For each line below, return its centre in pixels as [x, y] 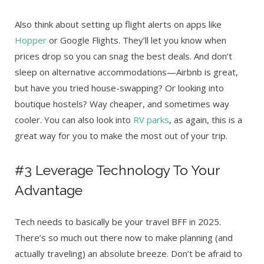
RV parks [151, 120]
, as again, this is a [206, 120]
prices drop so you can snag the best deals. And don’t [123, 56]
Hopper [31, 40]
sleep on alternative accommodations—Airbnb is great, [126, 72]
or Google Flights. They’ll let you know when [136, 40]
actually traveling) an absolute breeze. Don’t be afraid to [128, 253]
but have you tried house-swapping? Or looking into [119, 88]
